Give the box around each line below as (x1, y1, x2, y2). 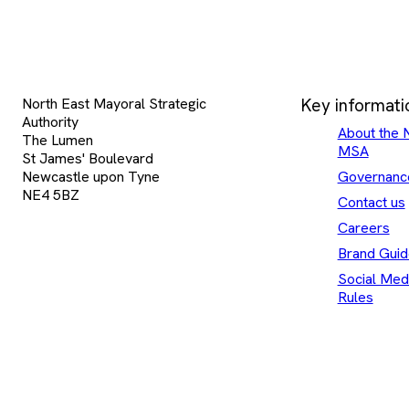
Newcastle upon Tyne (22, 166, 160, 186)
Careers (337, 217, 390, 237)
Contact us (337, 192, 405, 212)
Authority (22, 111, 79, 131)
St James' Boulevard (22, 148, 153, 168)
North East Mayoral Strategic (22, 93, 206, 113)
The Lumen (22, 130, 93, 150)
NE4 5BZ (22, 184, 79, 204)
